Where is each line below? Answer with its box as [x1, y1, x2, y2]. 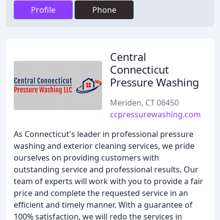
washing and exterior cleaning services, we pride [14, 140, 194, 151]
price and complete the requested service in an [14, 188, 188, 198]
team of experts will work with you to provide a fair [14, 176, 203, 187]
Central [110, 50, 146, 64]
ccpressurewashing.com [110, 109, 201, 120]
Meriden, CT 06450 [110, 97, 179, 108]
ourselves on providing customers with [14, 152, 159, 163]
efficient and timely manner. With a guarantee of [14, 199, 192, 210]
